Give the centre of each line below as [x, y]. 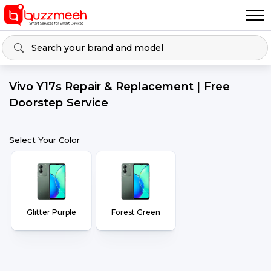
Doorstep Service [59, 103]
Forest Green [135, 212]
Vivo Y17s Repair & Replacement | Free [120, 87]
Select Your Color [44, 140]
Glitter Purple [51, 212]
